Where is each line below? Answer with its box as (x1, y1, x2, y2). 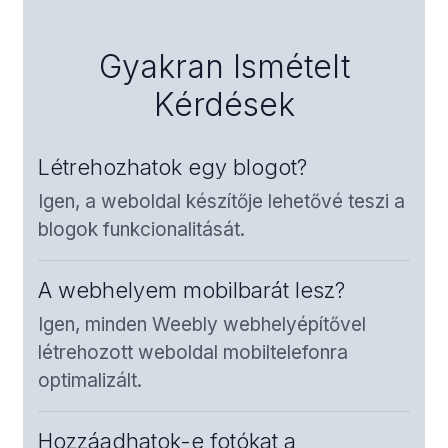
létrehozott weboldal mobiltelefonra (38, 340, 348, 364)
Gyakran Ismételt (98, 46, 350, 86)
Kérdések (153, 84, 295, 124)
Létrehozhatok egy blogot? (38, 153, 307, 180)
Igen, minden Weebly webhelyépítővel (38, 312, 366, 336)
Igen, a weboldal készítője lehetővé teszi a (38, 189, 405, 213)
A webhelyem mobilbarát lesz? (38, 276, 345, 303)
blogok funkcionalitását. (38, 217, 245, 241)
